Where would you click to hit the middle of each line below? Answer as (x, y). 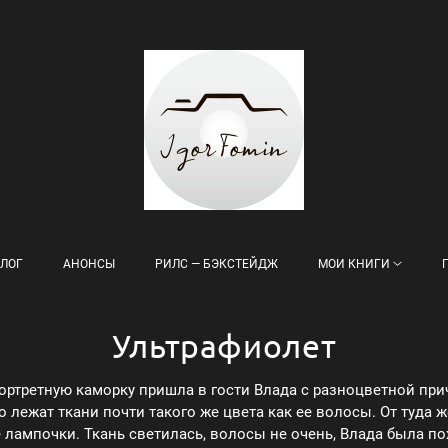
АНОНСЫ (88, 264)
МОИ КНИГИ (353, 264)
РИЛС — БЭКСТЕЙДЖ (216, 264)
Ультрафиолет (224, 345)
